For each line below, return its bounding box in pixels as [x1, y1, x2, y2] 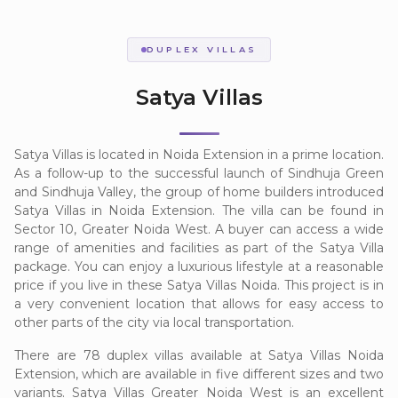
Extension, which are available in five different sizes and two [14, 365, 384, 382]
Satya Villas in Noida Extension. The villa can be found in [14, 202, 384, 219]
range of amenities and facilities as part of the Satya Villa [14, 239, 384, 256]
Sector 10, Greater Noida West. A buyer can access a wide [14, 220, 384, 237]
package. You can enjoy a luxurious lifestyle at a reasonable [14, 258, 384, 275]
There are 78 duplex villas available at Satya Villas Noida [14, 346, 384, 363]
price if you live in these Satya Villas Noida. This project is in [14, 276, 384, 293]
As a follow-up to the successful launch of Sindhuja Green [14, 164, 384, 181]
